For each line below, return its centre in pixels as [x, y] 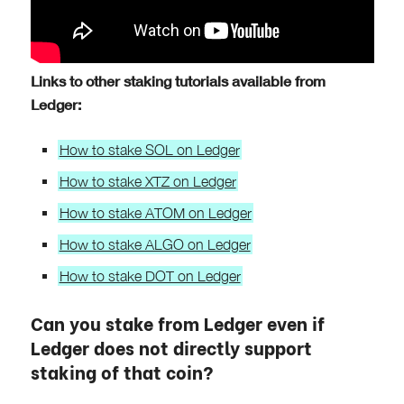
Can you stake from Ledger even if [177, 322]
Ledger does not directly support [171, 346]
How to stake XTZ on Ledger [147, 181]
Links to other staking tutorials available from [178, 80]
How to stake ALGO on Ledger [155, 244]
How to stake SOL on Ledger [149, 149]
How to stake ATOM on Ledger [155, 212]
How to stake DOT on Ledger [150, 275]
